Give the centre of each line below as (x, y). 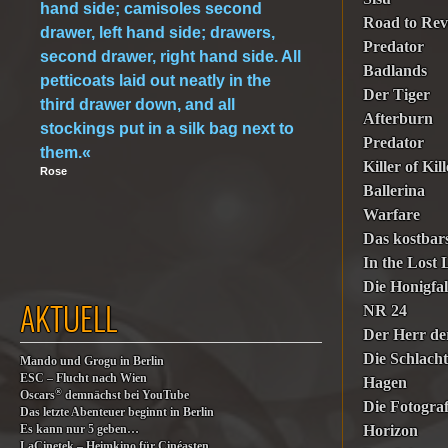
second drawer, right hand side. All (170, 56)
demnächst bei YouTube (125, 395)
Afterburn (398, 118)
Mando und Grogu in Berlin (92, 361)
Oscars (37, 395)
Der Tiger (397, 94)
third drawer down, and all (137, 104)
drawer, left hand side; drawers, (157, 32)
